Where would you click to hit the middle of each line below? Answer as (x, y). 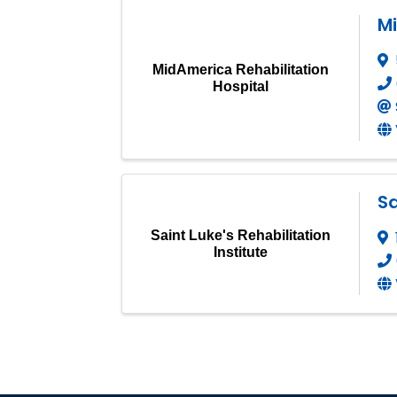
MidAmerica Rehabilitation (241, 69)
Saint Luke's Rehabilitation (241, 235)
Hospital (241, 86)
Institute (241, 252)
